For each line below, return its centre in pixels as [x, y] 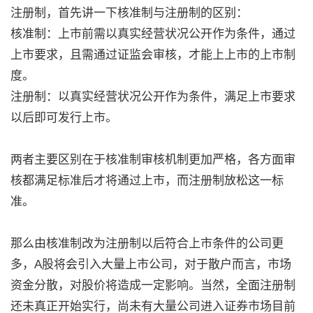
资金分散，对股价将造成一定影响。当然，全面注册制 [153, 285]
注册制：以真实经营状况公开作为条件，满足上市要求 [153, 97]
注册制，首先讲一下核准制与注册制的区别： [129, 13]
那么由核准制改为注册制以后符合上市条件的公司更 [147, 243]
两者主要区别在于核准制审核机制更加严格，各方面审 [153, 160]
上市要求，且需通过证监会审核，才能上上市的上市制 [153, 55]
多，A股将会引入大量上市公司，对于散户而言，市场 [151, 264]
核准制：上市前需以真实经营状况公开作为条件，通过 [153, 34]
